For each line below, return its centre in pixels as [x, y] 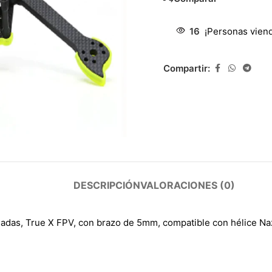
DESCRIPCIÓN [107, 185]
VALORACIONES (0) [188, 185]
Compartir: [187, 68]
